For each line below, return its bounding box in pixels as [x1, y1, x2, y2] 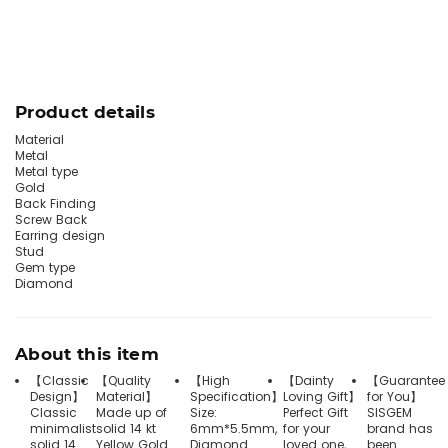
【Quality [96, 372, 151, 389]
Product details [15, 102, 156, 122]
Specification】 [190, 388, 283, 405]
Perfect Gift [283, 404, 348, 421]
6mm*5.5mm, [190, 420, 277, 437]
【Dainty [283, 372, 334, 389]
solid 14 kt [96, 420, 156, 437]
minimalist [30, 420, 96, 437]
